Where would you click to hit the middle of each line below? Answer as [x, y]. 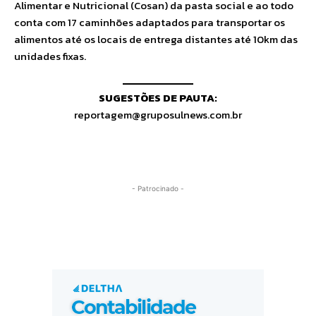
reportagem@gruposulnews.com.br [158, 115]
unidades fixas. [50, 56]
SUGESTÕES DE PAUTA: [158, 98]
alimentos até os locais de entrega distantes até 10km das [156, 39]
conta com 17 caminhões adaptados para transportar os [150, 22]
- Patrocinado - [158, 188]
